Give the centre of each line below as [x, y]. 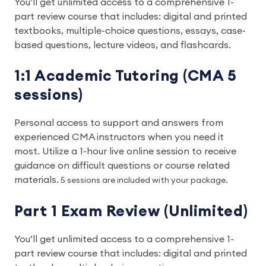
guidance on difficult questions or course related [122, 166]
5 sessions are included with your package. [143, 180]
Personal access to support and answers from [119, 123]
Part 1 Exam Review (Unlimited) [131, 212]
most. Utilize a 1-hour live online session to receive [125, 151]
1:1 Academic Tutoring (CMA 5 [126, 76]
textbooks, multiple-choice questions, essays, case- [130, 31]
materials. [37, 180]
